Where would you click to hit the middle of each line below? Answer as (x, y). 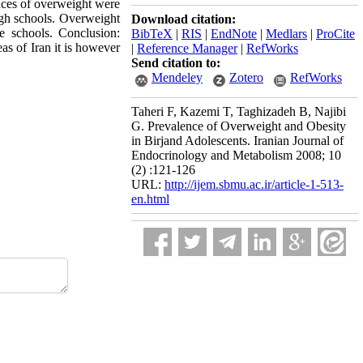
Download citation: (184, 19)
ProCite (335, 34)
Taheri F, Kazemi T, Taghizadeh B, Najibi (239, 111)
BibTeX (152, 34)
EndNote (234, 34)
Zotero (246, 77)
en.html (150, 199)
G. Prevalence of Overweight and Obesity (239, 126)
